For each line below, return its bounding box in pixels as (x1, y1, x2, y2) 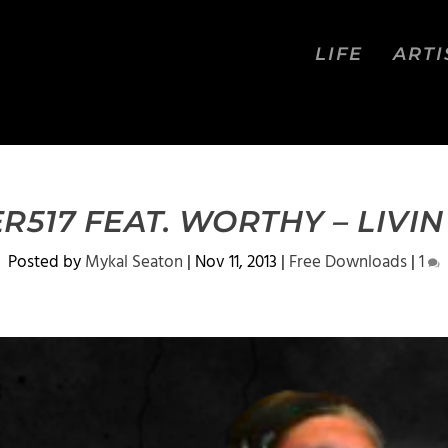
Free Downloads (289, 249, 407, 276)
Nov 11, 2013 (195, 249, 277, 276)
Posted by (8, 249, 85, 276)
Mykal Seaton (85, 249, 183, 276)
